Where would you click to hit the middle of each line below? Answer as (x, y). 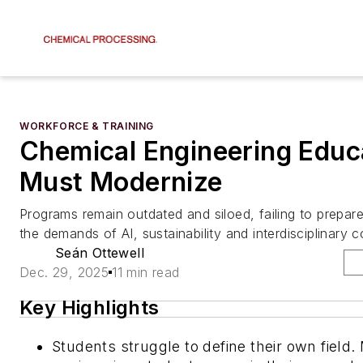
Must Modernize (121, 182)
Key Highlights (90, 307)
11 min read (146, 272)
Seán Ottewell (99, 253)
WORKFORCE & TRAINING (87, 126)
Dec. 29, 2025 (64, 272)
